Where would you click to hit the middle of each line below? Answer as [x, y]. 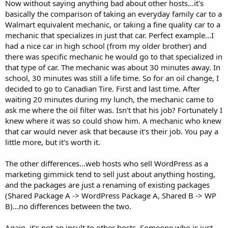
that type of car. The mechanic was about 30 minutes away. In [113, 67]
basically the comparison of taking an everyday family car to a [113, 14]
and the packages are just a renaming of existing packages [107, 185]
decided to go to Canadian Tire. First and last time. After [103, 89]
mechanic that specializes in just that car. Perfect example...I [109, 35]
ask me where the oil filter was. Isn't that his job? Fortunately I [114, 110]
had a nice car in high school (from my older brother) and [106, 46]
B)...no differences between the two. [68, 206]
